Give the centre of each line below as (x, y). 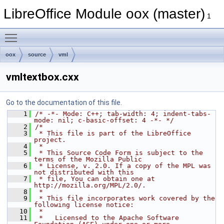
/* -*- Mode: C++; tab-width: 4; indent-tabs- (123, 114)
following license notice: (84, 205)
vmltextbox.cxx (42, 77)
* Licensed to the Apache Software (107, 218)
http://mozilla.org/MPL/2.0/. (90, 185)
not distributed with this (84, 172)
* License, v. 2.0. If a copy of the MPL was (123, 166)
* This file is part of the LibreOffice (113, 133)
